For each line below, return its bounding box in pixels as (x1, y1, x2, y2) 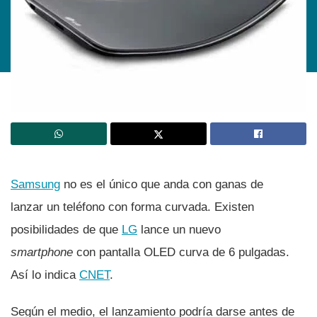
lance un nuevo (137, 222, 221, 236)
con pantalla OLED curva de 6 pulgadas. (73, 245, 289, 259)
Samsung (11, 177, 60, 191)
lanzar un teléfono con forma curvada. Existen (11, 200, 254, 214)
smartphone (11, 245, 73, 259)
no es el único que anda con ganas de (60, 177, 263, 191)
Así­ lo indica (11, 267, 79, 282)
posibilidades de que (11, 222, 122, 236)
